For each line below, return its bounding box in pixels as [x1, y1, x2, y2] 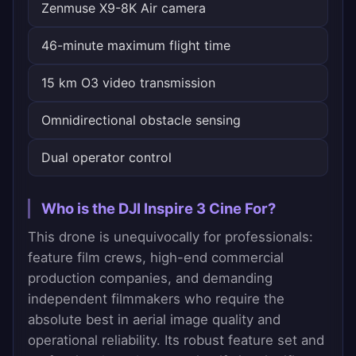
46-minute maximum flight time [41, 37, 230, 54]
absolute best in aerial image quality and [28, 311, 281, 328]
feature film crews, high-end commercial [28, 250, 284, 266]
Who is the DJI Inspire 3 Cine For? [41, 199, 276, 218]
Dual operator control [41, 149, 172, 166]
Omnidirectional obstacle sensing [41, 112, 241, 129]
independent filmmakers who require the [28, 291, 284, 308]
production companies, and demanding [28, 270, 273, 287]
